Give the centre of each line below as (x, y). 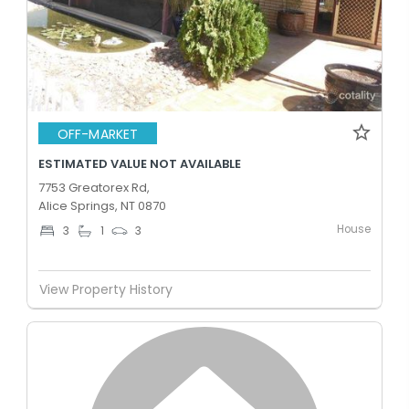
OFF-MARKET (98, 134)
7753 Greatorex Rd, (94, 188)
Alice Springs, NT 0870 (102, 206)
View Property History (106, 289)
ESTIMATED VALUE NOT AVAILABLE (140, 164)
